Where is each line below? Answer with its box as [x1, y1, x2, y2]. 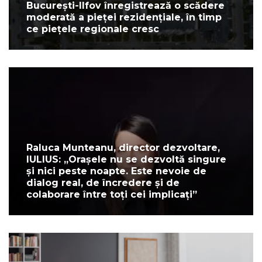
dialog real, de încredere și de [26, 177, 180, 189]
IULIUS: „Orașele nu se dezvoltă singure [26, 154, 226, 166]
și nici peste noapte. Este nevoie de [26, 166, 206, 177]
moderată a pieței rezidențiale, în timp [26, 12, 222, 23]
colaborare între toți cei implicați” [26, 189, 197, 201]
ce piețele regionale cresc [26, 23, 159, 35]
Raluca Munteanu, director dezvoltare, [26, 142, 220, 154]
